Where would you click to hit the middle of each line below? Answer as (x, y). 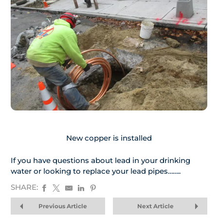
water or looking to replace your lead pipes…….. (96, 171)
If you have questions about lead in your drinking (100, 161)
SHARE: (24, 187)
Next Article (155, 206)
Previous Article (63, 206)
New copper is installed (109, 138)
